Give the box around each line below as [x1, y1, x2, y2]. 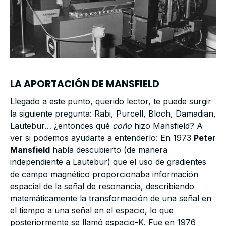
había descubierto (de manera [50, 145, 167, 155]
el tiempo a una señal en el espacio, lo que [10, 205, 174, 216]
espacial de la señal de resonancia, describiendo [10, 181, 194, 192]
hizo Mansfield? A [132, 121, 203, 131]
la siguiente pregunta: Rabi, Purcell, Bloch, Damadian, [10, 108, 216, 119]
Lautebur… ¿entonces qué [10, 121, 112, 131]
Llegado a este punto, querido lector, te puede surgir [10, 96, 211, 107]
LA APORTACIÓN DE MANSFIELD [10, 77, 159, 91]
